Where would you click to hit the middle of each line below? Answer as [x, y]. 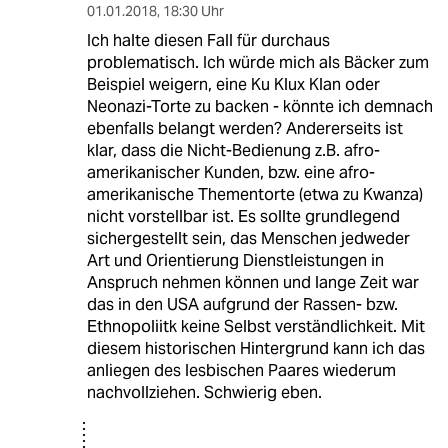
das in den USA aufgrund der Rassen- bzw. [242, 304]
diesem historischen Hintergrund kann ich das [255, 348]
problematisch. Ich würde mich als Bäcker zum [257, 62]
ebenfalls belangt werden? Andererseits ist [244, 128]
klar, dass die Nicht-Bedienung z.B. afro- [233, 150]
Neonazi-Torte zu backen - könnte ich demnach [259, 106]
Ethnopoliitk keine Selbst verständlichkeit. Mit [255, 326]
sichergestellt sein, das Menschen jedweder [248, 238]
